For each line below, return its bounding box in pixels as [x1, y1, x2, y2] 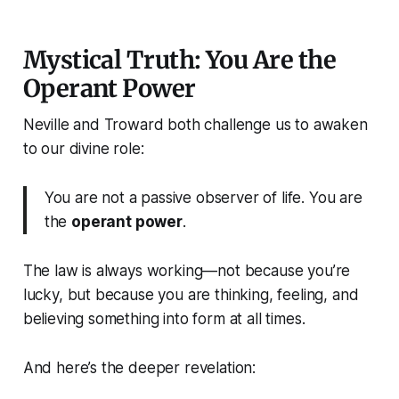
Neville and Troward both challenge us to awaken [22, 116, 368, 134]
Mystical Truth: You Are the [22, 45, 337, 76]
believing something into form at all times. [22, 310, 305, 329]
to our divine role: [22, 140, 144, 159]
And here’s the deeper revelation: [22, 359, 256, 378]
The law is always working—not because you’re [22, 262, 351, 281]
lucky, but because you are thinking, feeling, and [22, 286, 359, 305]
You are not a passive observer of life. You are [44, 189, 362, 208]
